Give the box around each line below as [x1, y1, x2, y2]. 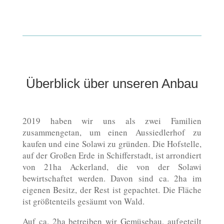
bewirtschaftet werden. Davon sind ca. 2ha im [22, 172, 202, 184]
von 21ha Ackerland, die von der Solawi [22, 161, 202, 172]
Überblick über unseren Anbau [22, 76, 198, 91]
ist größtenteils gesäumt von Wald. [22, 195, 144, 207]
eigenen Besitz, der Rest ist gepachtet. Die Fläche [22, 184, 202, 195]
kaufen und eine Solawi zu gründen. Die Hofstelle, [22, 138, 202, 149]
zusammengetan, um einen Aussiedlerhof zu [22, 126, 202, 138]
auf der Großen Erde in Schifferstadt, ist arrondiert [22, 149, 202, 161]
